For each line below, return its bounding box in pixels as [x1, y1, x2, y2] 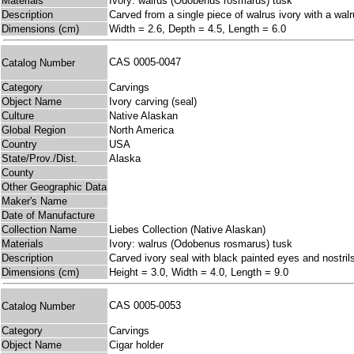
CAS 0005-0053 [109, 299, 187, 312]
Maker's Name [2, 195, 67, 208]
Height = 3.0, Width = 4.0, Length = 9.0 [109, 266, 288, 279]
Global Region [2, 124, 66, 137]
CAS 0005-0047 [109, 56, 187, 69]
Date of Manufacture [2, 209, 95, 222]
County [2, 167, 34, 179]
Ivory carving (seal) [109, 96, 197, 108]
